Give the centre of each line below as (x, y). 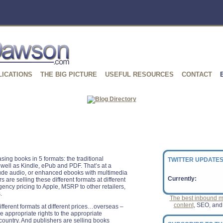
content (183, 205)
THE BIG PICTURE (69, 74)
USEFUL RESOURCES (139, 74)
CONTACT (197, 74)
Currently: (182, 179)
